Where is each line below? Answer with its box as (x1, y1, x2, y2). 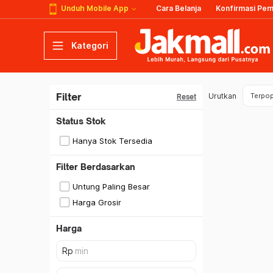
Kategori (71, 40, 108, 51)
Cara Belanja (156, 4, 201, 13)
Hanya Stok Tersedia (73, 136, 152, 146)
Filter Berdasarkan (56, 161, 135, 172)
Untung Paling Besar (73, 182, 150, 191)
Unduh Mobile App (59, 4, 130, 13)
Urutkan (208, 91, 236, 101)
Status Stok (56, 116, 106, 126)
